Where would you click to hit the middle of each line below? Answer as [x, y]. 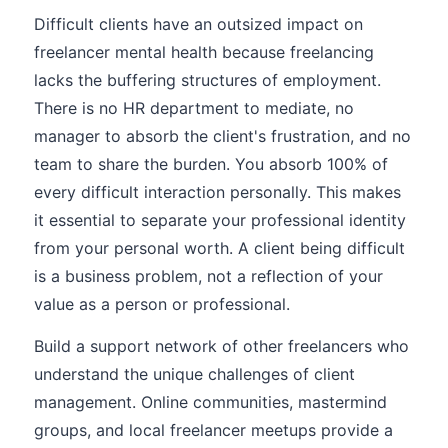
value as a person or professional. [162, 304]
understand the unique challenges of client [194, 374]
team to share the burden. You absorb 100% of [211, 164]
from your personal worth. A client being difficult [219, 248]
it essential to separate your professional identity [220, 220]
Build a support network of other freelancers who [221, 346]
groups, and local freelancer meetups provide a [213, 430]
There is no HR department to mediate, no [194, 108]
